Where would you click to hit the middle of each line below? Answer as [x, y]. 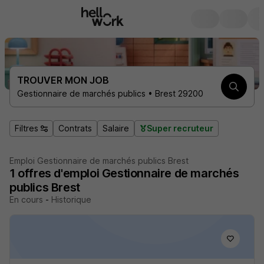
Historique [71, 199]
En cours [26, 199]
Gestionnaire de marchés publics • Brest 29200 [110, 93]
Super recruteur [180, 128]
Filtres [27, 128]
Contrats [75, 128]
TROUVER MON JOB [63, 80]
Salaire [116, 128]
